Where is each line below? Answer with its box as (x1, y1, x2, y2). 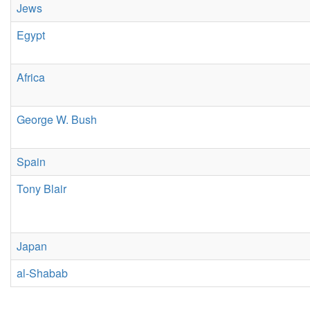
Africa (17, 69, 45, 85)
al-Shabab (17, 265, 68, 281)
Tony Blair (17, 181, 66, 197)
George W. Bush (17, 111, 97, 127)
